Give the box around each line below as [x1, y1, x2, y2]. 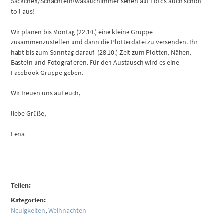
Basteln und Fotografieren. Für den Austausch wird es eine [11, 58, 180, 67]
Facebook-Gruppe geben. [11, 68, 84, 77]
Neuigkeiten [11, 205, 46, 215]
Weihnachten [48, 205, 87, 215]
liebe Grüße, [11, 109, 46, 118]
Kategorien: [11, 195, 46, 204]
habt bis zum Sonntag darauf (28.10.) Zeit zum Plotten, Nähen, [11, 48, 192, 57]
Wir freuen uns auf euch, [11, 89, 81, 98]
